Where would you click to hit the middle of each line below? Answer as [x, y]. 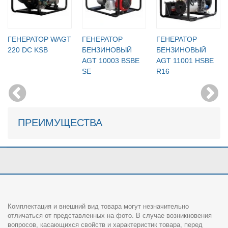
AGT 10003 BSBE [111, 60]
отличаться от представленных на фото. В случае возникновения [110, 215]
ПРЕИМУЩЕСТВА [60, 122]
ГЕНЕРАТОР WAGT [39, 39]
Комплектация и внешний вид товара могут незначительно [98, 206]
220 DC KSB [28, 50]
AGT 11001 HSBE [185, 60]
